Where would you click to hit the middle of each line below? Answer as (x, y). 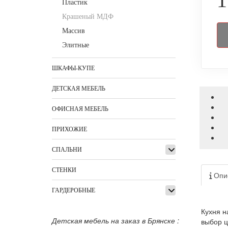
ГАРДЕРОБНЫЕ (74, 191)
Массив (74, 31)
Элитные (76, 45)
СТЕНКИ (64, 170)
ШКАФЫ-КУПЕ (73, 68)
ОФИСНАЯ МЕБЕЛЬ (80, 109)
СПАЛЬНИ (67, 150)
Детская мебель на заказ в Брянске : (116, 221)
